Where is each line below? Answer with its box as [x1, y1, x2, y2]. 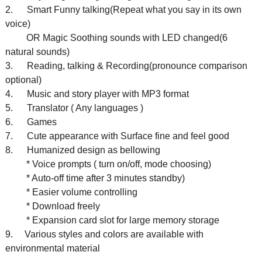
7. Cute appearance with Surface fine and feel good [5, 130, 229, 141]
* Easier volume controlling [5, 187, 137, 197]
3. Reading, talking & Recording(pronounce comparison [5, 60, 247, 71]
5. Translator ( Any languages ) [5, 102, 143, 113]
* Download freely [5, 201, 100, 211]
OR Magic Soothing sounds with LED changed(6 [5, 32, 227, 43]
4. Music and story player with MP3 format [5, 88, 189, 99]
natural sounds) [5, 46, 70, 57]
